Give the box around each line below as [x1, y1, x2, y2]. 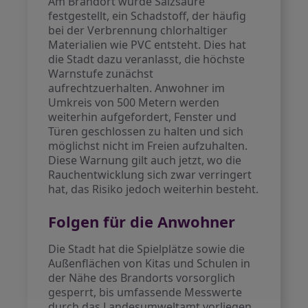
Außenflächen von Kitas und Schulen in [48, 256, 251, 271]
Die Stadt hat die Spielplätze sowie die [48, 241, 245, 256]
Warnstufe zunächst [48, 66, 154, 81]
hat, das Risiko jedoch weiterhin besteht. [48, 181, 259, 197]
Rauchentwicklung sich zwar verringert [48, 167, 252, 182]
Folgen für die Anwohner [48, 211, 236, 232]
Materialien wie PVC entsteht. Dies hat [48, 37, 247, 52]
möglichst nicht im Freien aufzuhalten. [48, 138, 248, 153]
